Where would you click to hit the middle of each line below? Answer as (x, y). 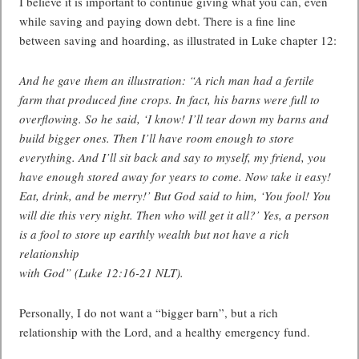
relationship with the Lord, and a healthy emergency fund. (165, 332)
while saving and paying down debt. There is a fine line (158, 21)
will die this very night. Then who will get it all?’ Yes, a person (175, 215)
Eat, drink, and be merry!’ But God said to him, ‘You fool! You (175, 196)
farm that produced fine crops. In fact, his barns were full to (170, 99)
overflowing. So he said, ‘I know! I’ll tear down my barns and (174, 119)
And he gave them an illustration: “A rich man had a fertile (167, 80)
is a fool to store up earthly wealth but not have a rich (155, 234)
